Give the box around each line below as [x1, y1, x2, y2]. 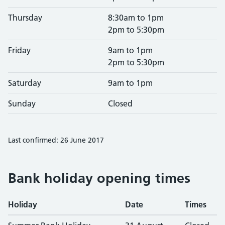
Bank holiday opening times [8, 170, 190, 186]
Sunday [8, 98, 36, 108]
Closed [108, 98, 133, 108]
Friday [8, 45, 31, 55]
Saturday [8, 78, 41, 88]
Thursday [8, 13, 42, 23]
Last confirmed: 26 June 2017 [8, 136, 104, 145]
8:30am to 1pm [108, 13, 164, 23]
